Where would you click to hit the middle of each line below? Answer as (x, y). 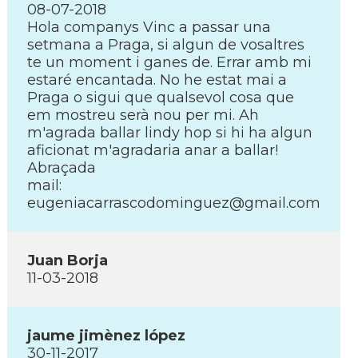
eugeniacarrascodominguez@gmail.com (174, 203)
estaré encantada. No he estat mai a (157, 80)
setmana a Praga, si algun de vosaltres (166, 45)
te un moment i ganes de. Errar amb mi (169, 62)
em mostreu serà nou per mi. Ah (143, 115)
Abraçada (62, 168)
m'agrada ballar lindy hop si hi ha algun (170, 133)
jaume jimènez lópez (106, 336)
